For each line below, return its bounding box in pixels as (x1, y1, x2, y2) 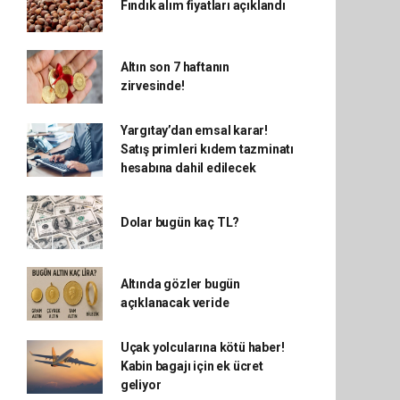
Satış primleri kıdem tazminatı (120, 142, 295, 156)
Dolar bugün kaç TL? (120, 214, 240, 229)
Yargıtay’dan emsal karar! (120, 123, 269, 137)
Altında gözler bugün (120, 277, 240, 291)
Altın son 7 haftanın (120, 60, 229, 74)
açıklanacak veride (120, 296, 229, 310)
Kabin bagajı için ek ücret (120, 359, 263, 373)
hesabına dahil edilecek (120, 161, 256, 175)
